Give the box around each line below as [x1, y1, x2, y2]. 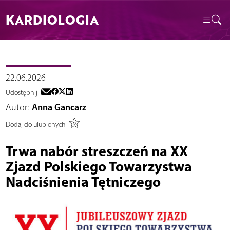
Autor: [5, 102, 29, 113]
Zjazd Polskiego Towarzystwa [5, 157, 192, 175]
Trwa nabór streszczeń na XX [5, 141, 188, 160]
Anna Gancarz [32, 102, 86, 113]
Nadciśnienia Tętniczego [5, 172, 161, 190]
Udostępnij [5, 88, 37, 98]
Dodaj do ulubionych [5, 120, 66, 129]
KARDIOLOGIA [5, 10, 99, 29]
